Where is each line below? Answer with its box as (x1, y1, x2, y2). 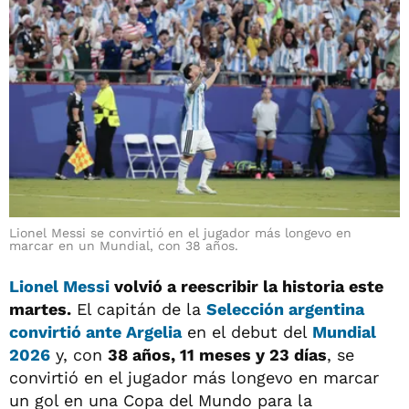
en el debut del (182, 321, 312, 341)
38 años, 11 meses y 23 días (108, 344, 327, 364)
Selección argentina (206, 299, 364, 319)
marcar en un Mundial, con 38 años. (9, 237, 238, 253)
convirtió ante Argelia (9, 321, 182, 341)
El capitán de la (71, 299, 206, 319)
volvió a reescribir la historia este (110, 276, 383, 296)
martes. (9, 299, 71, 319)
